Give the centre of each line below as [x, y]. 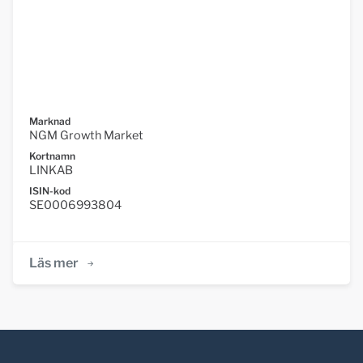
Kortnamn [52, 156]
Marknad [50, 122]
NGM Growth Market [86, 136]
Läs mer [54, 263]
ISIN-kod [50, 191]
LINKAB [51, 171]
